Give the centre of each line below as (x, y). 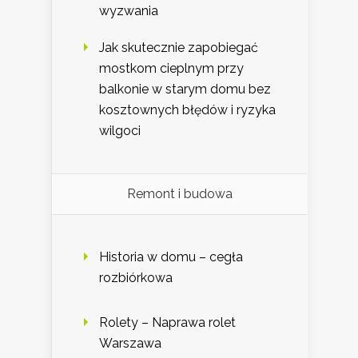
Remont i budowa (179, 194)
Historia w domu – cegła (171, 257)
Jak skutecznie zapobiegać (179, 48)
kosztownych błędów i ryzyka (187, 110)
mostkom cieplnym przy (171, 69)
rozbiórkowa (136, 278)
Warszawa (130, 344)
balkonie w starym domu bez (185, 89)
